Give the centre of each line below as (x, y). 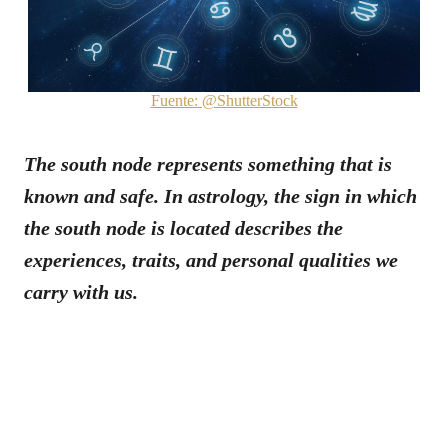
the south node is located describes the (183, 227)
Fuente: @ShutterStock (224, 100)
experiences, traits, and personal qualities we (211, 259)
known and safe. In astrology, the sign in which (220, 195)
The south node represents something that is (208, 163)
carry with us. (81, 291)
